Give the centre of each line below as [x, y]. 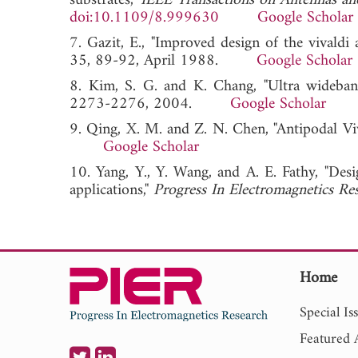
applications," [111, 190]
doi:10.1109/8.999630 [144, 18]
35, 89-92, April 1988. [163, 61]
